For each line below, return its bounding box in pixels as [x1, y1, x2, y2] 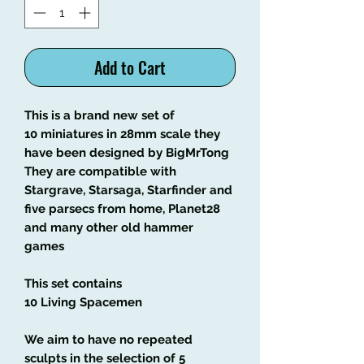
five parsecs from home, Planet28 [24, 201, 220, 216]
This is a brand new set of [24, 107, 175, 123]
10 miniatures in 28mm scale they [24, 126, 220, 141]
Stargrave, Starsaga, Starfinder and [24, 182, 232, 197]
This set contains [24, 275, 122, 291]
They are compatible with [24, 163, 176, 179]
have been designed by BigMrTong [24, 145, 229, 160]
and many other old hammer [24, 219, 193, 235]
